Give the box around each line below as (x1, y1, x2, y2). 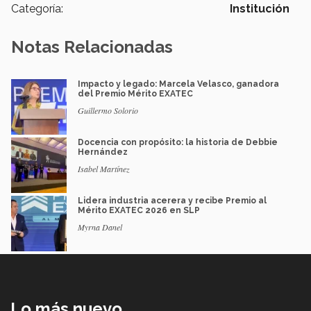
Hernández (78, 147, 128, 158)
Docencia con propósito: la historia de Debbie (78, 137, 278, 148)
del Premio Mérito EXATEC (78, 89, 193, 99)
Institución (230, 2, 289, 16)
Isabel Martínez (78, 163, 130, 175)
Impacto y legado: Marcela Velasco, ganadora (78, 79, 279, 90)
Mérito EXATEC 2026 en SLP (78, 205, 200, 216)
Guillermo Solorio (78, 105, 138, 117)
